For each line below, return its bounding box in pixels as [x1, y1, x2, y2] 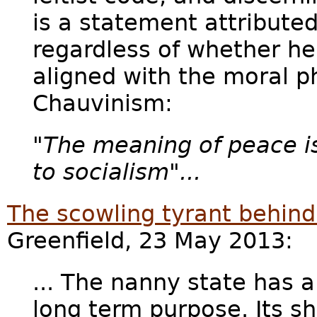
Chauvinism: [33, 91, 173, 117]
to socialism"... [33, 159, 201, 185]
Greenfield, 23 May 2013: [7, 228, 293, 254]
